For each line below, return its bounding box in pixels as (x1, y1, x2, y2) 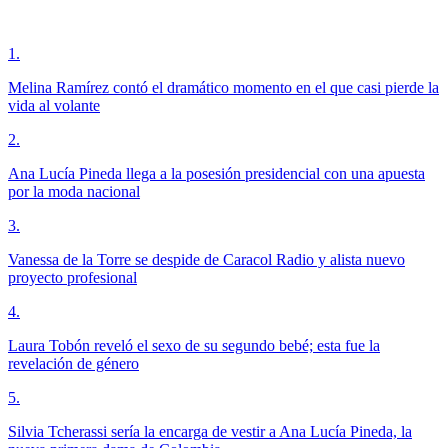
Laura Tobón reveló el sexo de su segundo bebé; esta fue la (8, 336, 380, 354)
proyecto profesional (8, 268, 137, 286)
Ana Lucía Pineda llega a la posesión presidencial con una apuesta (8, 164, 425, 182)
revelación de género (8, 354, 139, 372)
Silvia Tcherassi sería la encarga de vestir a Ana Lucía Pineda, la (8, 422, 412, 440)
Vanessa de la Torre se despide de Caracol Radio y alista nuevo (8, 250, 405, 268)
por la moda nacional (8, 182, 140, 200)
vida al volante (8, 96, 100, 114)
